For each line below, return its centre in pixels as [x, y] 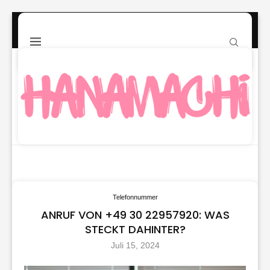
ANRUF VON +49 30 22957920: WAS [135, 215]
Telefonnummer [135, 197]
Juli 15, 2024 [135, 245]
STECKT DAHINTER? [135, 229]
